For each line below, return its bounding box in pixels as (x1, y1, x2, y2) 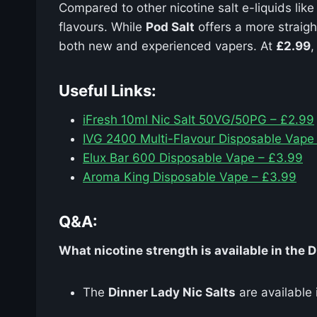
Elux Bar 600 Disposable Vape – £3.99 (83, 150, 303, 165)
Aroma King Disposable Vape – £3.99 (83, 169, 296, 184)
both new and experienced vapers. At (59, 38, 276, 53)
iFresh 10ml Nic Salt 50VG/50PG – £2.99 (83, 112, 314, 127)
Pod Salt (146, 19, 195, 34)
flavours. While (59, 19, 146, 34)
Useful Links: (59, 81, 156, 100)
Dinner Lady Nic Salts (108, 284, 236, 299)
